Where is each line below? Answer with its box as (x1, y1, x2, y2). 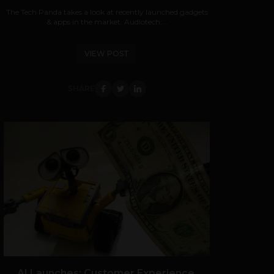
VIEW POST (84, 49, 129, 58)
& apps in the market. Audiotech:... (46, 17, 168, 26)
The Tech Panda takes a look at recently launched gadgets (6, 7, 208, 17)
